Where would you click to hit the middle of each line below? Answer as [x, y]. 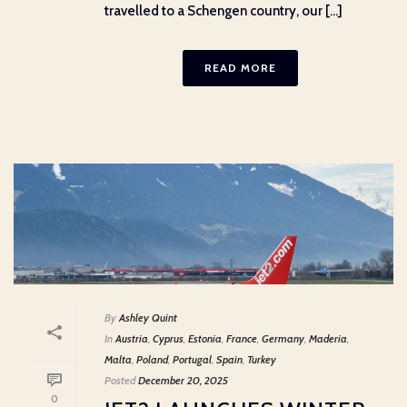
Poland [152, 359]
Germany [283, 338]
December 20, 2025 [183, 380]
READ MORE [240, 67]
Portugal [192, 359]
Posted [120, 380]
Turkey [262, 359]
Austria [132, 338]
